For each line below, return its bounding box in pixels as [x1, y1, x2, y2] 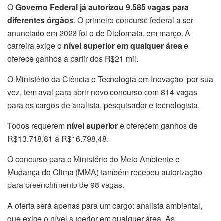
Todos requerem [7, 119, 65, 131]
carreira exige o [7, 39, 64, 51]
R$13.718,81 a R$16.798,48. [7, 132, 109, 144]
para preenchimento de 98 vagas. [7, 179, 124, 190]
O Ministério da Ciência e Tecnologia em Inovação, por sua [7, 73, 213, 85]
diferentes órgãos [7, 14, 74, 26]
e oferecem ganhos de [118, 119, 198, 131]
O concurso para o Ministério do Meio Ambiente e [7, 153, 180, 165]
